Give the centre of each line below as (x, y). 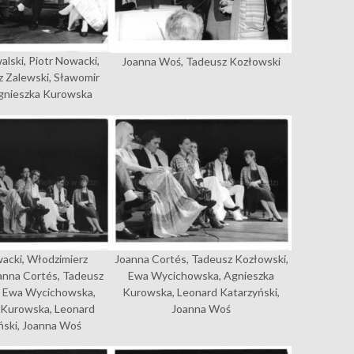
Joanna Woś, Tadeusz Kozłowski (201, 62)
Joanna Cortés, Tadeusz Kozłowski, (201, 258)
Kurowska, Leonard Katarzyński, (201, 292)
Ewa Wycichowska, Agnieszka (201, 275)
